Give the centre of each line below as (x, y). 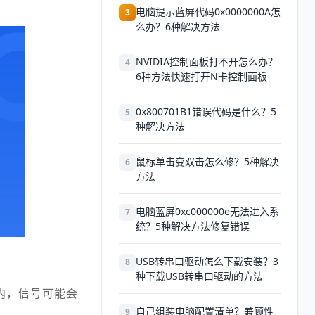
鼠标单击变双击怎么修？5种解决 (207, 161)
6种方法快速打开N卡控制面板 (201, 76)
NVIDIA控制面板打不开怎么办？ (207, 62)
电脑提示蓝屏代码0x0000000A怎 (208, 12)
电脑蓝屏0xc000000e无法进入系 (207, 211)
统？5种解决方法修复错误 (193, 226)
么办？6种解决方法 (178, 26)
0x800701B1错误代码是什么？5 (206, 111)
